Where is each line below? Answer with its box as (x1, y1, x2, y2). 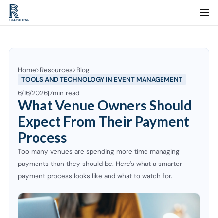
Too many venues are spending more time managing (18, 147, 180, 156)
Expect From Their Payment (18, 112, 189, 129)
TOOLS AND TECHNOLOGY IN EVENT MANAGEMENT (21, 75, 183, 84)
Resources (40, 66, 73, 74)
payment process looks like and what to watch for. (18, 171, 172, 180)
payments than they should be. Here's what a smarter (18, 159, 182, 168)
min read (53, 89, 79, 97)
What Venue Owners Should (18, 96, 192, 113)
